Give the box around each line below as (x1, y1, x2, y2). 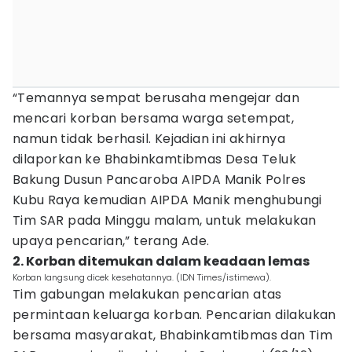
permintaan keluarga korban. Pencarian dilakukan (13, 306, 336, 324)
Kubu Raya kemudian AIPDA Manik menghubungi (13, 191, 322, 209)
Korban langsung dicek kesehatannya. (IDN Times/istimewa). (13, 271, 271, 284)
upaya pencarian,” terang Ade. (13, 232, 210, 250)
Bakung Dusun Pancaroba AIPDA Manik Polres (13, 170, 306, 189)
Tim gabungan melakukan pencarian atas (13, 285, 282, 303)
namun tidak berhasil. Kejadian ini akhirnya (13, 130, 286, 148)
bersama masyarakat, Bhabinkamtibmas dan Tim (13, 326, 333, 344)
